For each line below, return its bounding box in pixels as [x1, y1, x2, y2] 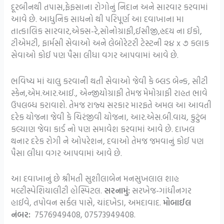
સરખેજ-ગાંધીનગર [130, 183, 192, 196]
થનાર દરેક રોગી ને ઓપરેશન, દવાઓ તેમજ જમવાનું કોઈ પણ [11, 134, 204, 147]
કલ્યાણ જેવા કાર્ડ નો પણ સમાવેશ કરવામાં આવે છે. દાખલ [11, 122, 195, 135]
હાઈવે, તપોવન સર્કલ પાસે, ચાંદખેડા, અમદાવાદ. [11, 195, 163, 208]
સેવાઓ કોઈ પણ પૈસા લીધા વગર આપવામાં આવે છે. [11, 48, 179, 61]
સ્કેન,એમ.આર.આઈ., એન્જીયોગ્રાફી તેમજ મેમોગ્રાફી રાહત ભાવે [11, 86, 208, 99]
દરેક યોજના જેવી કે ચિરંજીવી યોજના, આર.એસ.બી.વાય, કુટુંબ [11, 110, 207, 123]
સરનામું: [104, 183, 130, 196]
